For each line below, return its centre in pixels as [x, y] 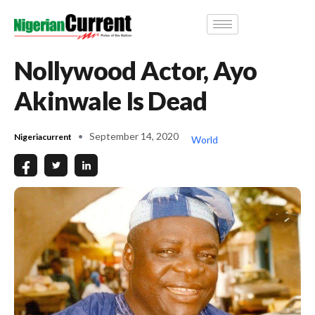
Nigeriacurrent [43, 136]
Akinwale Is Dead [111, 100]
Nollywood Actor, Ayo [136, 70]
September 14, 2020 [134, 136]
